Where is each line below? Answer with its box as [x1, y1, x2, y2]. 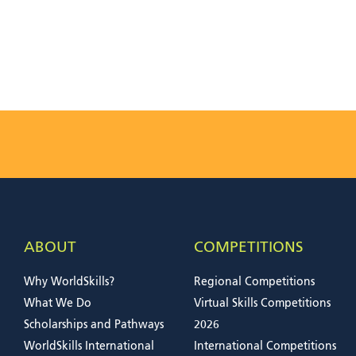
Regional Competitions [194, 276, 315, 288]
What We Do [24, 297, 91, 309]
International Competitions [194, 340, 336, 352]
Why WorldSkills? [24, 276, 114, 288]
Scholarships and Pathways [24, 319, 164, 331]
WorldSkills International [24, 340, 154, 352]
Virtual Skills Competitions [194, 297, 331, 309]
